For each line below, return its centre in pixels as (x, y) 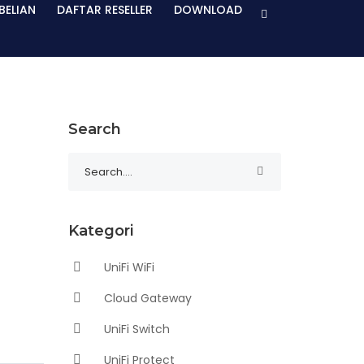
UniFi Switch (135, 329)
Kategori (100, 231)
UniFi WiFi (127, 267)
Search (94, 129)
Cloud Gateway (146, 298)
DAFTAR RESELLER (105, 10)
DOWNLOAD (208, 10)
